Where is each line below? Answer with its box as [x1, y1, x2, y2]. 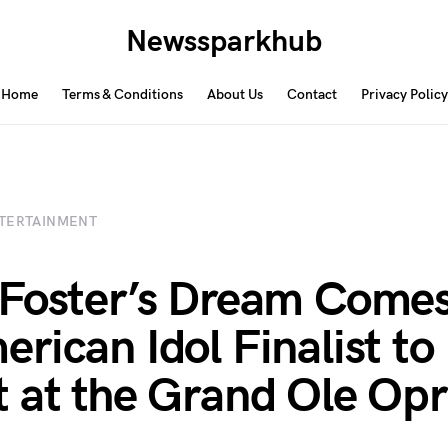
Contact [286, 86, 337, 103]
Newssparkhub [125, 24, 322, 60]
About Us [206, 86, 263, 103]
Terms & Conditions [61, 86, 183, 103]
